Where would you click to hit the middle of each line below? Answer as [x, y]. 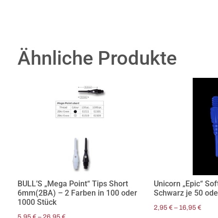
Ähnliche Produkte [97, 58]
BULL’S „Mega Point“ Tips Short [73, 183]
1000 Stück [37, 202]
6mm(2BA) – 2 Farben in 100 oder [77, 193]
